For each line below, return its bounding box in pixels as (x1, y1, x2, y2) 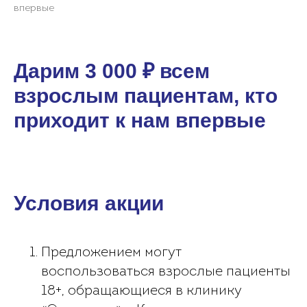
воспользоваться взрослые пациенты (41, 265, 291, 279)
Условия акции (14, 192, 164, 214)
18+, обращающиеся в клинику (41, 284, 242, 298)
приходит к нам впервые (14, 109, 266, 132)
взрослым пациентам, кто (14, 84, 278, 107)
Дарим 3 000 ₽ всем (14, 60, 210, 82)
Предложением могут (41, 246, 182, 260)
